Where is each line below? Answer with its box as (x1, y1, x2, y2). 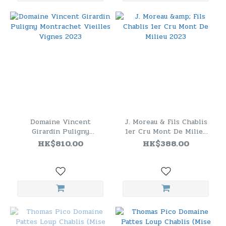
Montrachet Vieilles (25, 136, 96, 146)
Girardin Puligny (31, 126, 89, 137)
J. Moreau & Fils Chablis (124, 117, 207, 127)
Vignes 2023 (39, 145, 82, 156)
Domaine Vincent (30, 117, 91, 127)
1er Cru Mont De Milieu (125, 126, 207, 137)
